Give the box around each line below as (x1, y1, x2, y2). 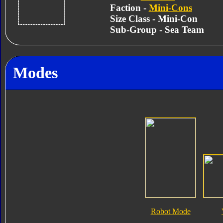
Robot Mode (150, 207, 191, 216)
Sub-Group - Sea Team (110, 24, 204, 35)
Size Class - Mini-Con (110, 13, 198, 24)
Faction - (110, 2, 149, 13)
